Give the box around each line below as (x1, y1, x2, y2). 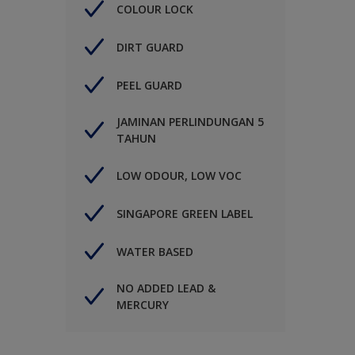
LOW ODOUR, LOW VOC (116, 167, 242, 183)
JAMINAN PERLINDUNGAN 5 (116, 114, 264, 130)
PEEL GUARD (116, 77, 182, 93)
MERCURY (116, 297, 169, 313)
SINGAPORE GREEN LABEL (116, 205, 253, 221)
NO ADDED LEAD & (116, 281, 216, 296)
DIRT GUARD (116, 39, 184, 55)
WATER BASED (116, 243, 193, 259)
